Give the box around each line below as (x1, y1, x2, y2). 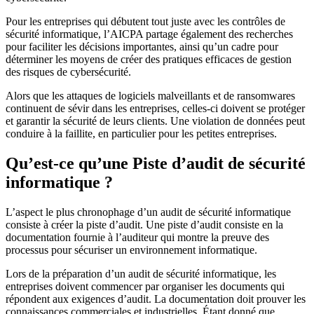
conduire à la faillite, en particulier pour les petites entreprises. (6, 128, 277, 140)
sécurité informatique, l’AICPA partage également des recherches (6, 28, 293, 41)
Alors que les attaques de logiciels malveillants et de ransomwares (6, 90, 295, 102)
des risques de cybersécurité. (6, 66, 131, 78)
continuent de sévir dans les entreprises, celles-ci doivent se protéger (6, 102, 305, 115)
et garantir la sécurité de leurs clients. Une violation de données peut (6, 115, 305, 128)
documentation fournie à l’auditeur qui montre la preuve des (6, 231, 269, 244)
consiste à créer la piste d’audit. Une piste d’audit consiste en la (6, 219, 283, 231)
